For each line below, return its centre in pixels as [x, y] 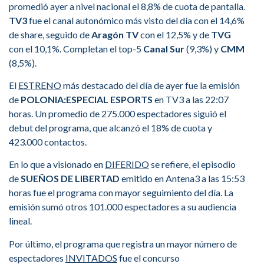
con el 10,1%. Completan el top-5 [76, 48]
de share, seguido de [50, 34]
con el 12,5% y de [175, 34]
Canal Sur [164, 48]
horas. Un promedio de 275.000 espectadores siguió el [118, 114]
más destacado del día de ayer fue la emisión [151, 85]
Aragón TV [115, 34]
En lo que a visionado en [57, 164]
